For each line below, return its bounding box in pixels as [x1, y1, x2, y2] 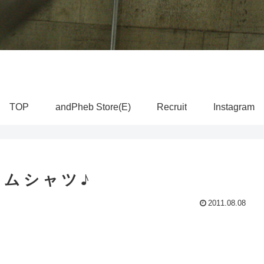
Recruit [157, 102, 187, 112]
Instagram [213, 102, 255, 112]
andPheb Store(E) [55, 102, 131, 112]
